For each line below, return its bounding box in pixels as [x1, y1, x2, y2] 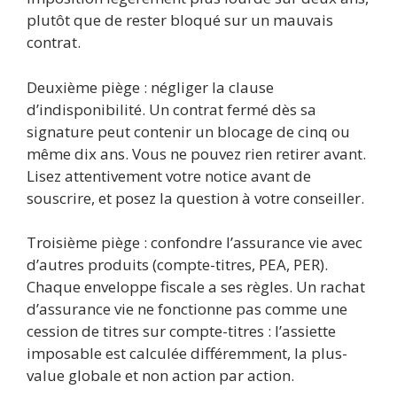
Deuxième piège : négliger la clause [27, 76, 274, 97]
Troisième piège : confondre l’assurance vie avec [27, 232, 362, 253]
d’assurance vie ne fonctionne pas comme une [27, 299, 347, 320]
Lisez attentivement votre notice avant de [27, 165, 311, 186]
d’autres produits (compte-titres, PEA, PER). [27, 254, 328, 276]
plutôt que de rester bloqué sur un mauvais [27, 10, 333, 31]
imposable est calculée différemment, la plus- [27, 343, 347, 364]
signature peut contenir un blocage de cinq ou [27, 121, 350, 142]
